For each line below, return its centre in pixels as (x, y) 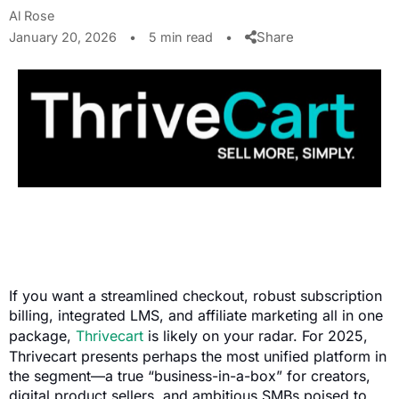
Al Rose (32, 16)
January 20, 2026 (65, 37)
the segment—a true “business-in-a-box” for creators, (190, 376)
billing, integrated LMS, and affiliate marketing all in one (196, 316)
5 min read (181, 37)
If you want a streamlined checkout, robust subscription (195, 296)
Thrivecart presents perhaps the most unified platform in (198, 357)
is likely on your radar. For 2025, (256, 336)
